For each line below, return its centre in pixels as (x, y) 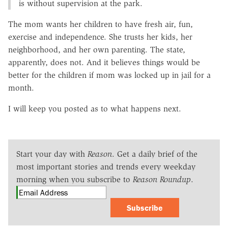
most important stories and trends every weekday (106, 166)
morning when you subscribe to (75, 179)
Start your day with (52, 154)
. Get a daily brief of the (155, 154)
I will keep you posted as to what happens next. (95, 108)
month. (21, 88)
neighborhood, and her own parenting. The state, (97, 49)
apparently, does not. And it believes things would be (104, 62)
